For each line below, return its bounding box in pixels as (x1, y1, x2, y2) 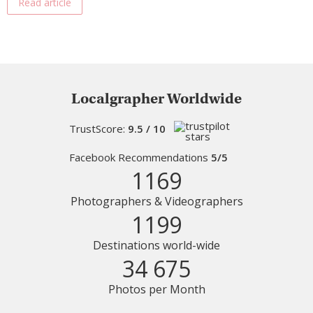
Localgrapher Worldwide (71, 89, 242, 108)
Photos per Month (108, 282, 205, 298)
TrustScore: (69, 122, 128, 136)
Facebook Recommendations (69, 150, 211, 165)
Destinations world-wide (93, 238, 220, 254)
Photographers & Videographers (70, 194, 243, 210)
